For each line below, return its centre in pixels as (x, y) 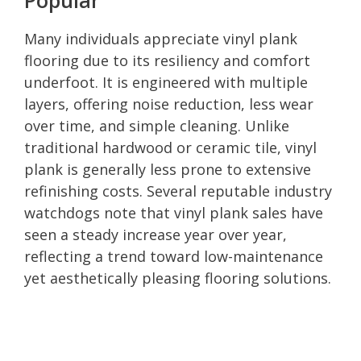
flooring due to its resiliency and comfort (167, 60)
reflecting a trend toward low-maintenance (174, 256)
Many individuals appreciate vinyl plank (161, 38)
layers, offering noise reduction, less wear (169, 104)
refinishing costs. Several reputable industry (178, 191)
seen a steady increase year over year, (156, 234)
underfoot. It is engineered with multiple (166, 82)
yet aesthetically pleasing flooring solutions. (178, 278)
